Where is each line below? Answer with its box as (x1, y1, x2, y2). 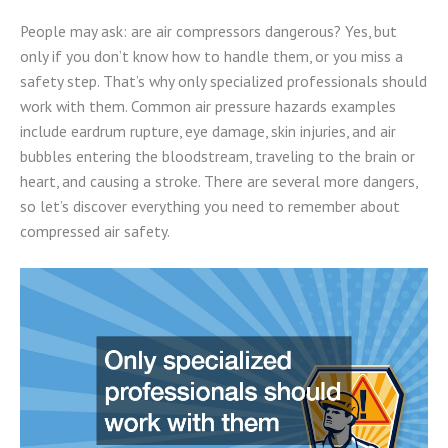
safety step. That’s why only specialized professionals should (20, 70, 427, 91)
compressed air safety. (20, 220, 170, 241)
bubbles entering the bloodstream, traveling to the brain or (20, 145, 415, 166)
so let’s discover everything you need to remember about (20, 195, 400, 216)
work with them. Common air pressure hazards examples (20, 95, 396, 116)
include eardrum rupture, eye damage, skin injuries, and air (20, 120, 396, 141)
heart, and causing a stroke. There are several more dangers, (20, 170, 417, 191)
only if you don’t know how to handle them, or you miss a (20, 45, 403, 66)
